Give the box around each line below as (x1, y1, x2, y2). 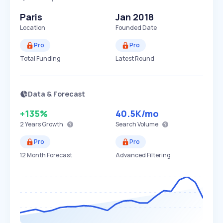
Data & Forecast (28, 89, 85, 99)
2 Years (20, 120, 41, 128)
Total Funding (20, 54, 61, 63)
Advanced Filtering (115, 151, 171, 159)
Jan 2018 (115, 11, 154, 23)
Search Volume (115, 120, 158, 128)
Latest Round (115, 54, 154, 63)
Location (20, 23, 45, 32)
